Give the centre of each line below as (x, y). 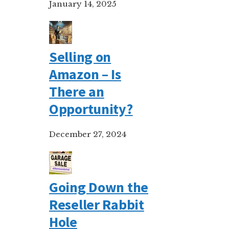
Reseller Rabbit (97, 204)
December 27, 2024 (88, 134)
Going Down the (99, 187)
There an (77, 91)
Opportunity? (91, 109)
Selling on (80, 57)
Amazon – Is (85, 74)
